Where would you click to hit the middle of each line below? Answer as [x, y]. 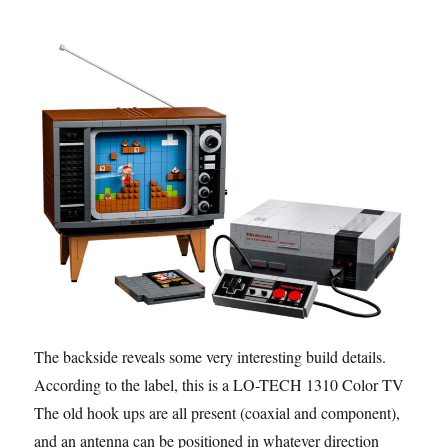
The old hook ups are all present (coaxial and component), [217, 413]
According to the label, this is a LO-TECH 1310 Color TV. [220, 385]
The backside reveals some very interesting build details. [210, 357]
